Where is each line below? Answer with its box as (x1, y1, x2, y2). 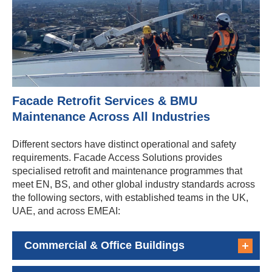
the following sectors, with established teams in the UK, (12, 192, 248, 203)
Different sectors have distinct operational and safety (12, 139, 236, 150)
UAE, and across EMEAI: (12, 206, 120, 217)
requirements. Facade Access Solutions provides (12, 152, 222, 163)
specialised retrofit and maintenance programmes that (12, 166, 242, 177)
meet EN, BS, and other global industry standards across (12, 179, 255, 190)
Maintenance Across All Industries (12, 110, 210, 124)
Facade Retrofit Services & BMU (12, 94, 197, 108)
